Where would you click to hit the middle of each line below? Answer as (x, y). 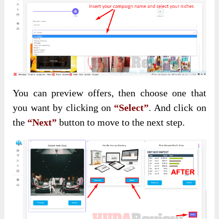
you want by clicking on (64, 108)
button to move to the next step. (121, 122)
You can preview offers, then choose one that (109, 93)
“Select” (131, 108)
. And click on (177, 108)
